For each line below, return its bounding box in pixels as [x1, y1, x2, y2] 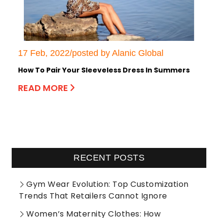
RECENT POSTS [73, 152, 145, 163]
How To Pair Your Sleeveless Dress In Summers [18, 65, 190, 75]
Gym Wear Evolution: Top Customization [26, 178, 189, 190]
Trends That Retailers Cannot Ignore [19, 190, 167, 201]
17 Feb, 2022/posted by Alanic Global [18, 48, 163, 58]
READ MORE [18, 81, 70, 94]
